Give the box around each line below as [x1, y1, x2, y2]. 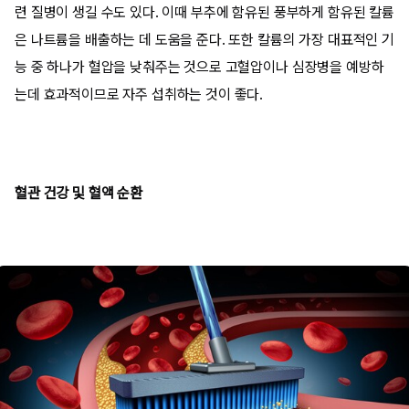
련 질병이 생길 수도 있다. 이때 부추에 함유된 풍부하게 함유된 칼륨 [15, 4, 394, 21]
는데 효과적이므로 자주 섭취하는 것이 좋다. [15, 86, 264, 103]
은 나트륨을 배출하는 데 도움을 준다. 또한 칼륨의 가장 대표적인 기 [15, 31, 394, 48]
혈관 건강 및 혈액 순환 [15, 184, 142, 202]
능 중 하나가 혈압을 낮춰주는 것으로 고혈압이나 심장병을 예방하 [15, 58, 384, 76]
